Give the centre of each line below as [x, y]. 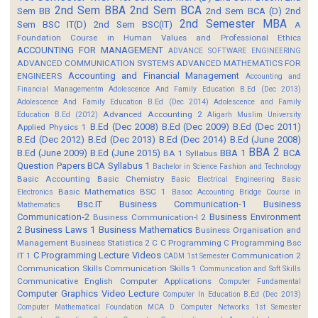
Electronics [35, 192]
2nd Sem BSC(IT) [133, 24]
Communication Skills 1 [150, 268]
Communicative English [65, 281]
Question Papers [51, 165]
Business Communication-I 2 [149, 217]
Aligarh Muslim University [254, 114]
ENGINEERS [39, 76]
